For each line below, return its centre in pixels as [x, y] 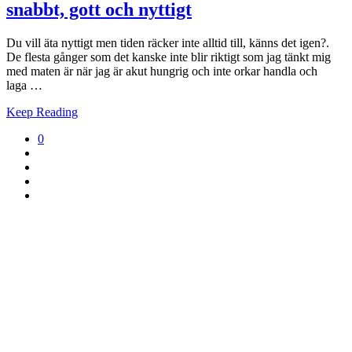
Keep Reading [42, 112]
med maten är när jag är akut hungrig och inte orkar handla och [162, 71]
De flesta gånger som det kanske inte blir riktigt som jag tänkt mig [169, 57]
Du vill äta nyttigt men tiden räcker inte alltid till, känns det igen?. [168, 42]
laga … [24, 85]
